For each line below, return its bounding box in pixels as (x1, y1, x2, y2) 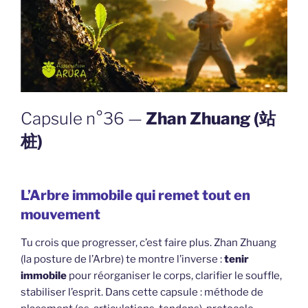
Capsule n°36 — (21, 108, 146, 129)
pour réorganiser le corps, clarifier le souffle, (67, 269, 282, 282)
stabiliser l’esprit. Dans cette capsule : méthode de (21, 285, 263, 298)
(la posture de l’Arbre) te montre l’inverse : (21, 252, 224, 265)
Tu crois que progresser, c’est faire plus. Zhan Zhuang (21, 236, 276, 249)
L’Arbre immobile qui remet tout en (21, 186, 250, 203)
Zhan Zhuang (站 (146, 108, 276, 129)
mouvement (21, 206, 100, 223)
